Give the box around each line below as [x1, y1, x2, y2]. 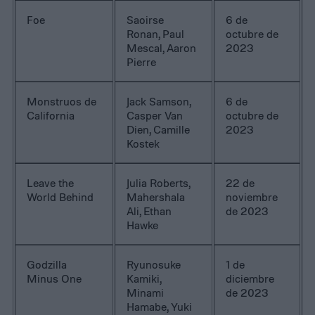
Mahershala [127, 190, 186, 205]
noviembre [226, 190, 278, 205]
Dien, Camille [127, 122, 191, 137]
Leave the [27, 176, 75, 191]
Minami [127, 285, 165, 300]
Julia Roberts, [127, 176, 191, 191]
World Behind [27, 190, 94, 205]
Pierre [127, 55, 157, 70]
